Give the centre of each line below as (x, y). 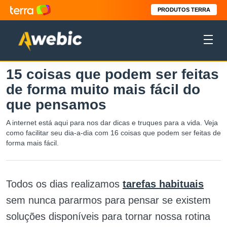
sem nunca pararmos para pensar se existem (108, 200)
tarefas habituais (163, 184)
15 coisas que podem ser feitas (112, 74)
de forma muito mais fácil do (103, 89)
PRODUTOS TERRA (184, 10)
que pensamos (56, 105)
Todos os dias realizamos (64, 184)
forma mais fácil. (32, 143)
